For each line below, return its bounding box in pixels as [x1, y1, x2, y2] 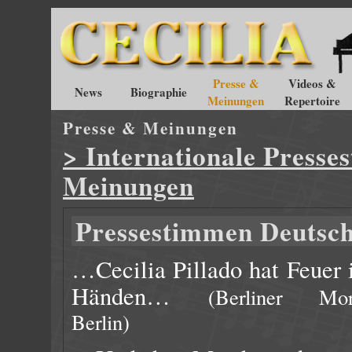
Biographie [130, 83, 187, 101]
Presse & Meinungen [63, 116, 238, 140]
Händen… [71, 280, 208, 312]
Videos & [288, 75, 336, 92]
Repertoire [284, 92, 340, 109]
